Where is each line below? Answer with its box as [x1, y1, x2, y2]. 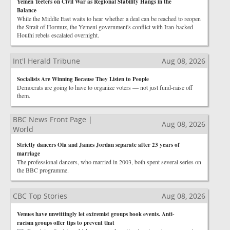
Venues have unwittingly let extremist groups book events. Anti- [17, 210, 175, 218]
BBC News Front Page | [13, 114, 92, 124]
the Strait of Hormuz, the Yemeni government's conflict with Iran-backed [17, 23, 193, 31]
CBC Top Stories [13, 191, 67, 201]
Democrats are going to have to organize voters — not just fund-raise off [17, 83, 193, 91]
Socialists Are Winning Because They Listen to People [17, 75, 149, 83]
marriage [17, 149, 40, 158]
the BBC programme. [17, 166, 69, 174]
